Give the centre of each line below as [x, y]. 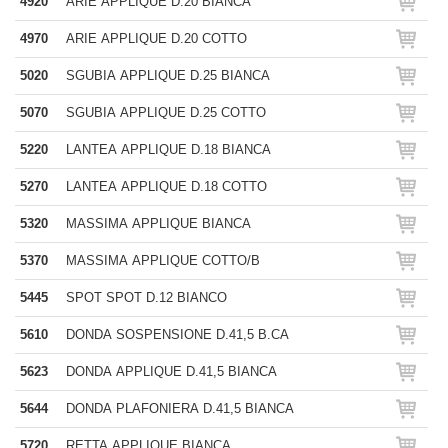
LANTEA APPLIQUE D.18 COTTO [166, 186]
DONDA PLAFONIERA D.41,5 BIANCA [180, 408]
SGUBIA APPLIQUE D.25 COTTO [166, 112]
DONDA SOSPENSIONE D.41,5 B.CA [177, 334]
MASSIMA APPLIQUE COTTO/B [163, 260]
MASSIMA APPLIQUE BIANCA [158, 223]
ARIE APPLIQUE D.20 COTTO [156, 38]
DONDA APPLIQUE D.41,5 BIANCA [171, 371]
